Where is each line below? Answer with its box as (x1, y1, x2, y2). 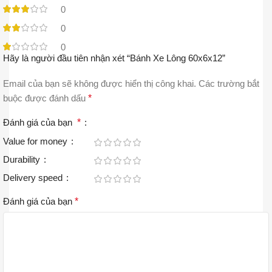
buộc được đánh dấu (3, 93, 88, 104)
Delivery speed (3, 172, 65, 183)
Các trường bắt (199, 78, 259, 89)
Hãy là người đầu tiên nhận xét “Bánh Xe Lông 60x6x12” (3, 53, 225, 64)
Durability (3, 154, 42, 165)
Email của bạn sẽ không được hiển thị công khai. (3, 78, 196, 89)
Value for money (3, 136, 70, 147)
